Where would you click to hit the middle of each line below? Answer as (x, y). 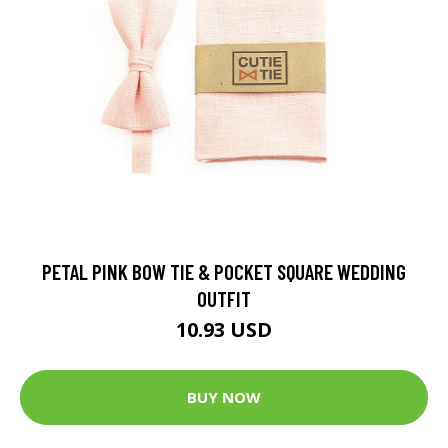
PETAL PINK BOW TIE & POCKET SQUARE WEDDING (224, 271)
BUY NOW (224, 397)
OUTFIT (224, 298)
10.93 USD (224, 329)
